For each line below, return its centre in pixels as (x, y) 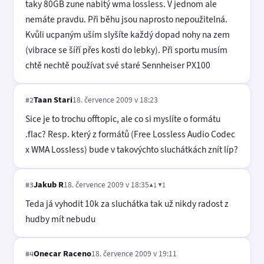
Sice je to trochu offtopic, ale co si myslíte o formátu (123, 119)
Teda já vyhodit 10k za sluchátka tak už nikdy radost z (127, 203)
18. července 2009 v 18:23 (115, 100)
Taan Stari (53, 100)
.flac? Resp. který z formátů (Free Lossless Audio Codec (130, 134)
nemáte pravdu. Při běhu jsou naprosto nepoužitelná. (126, 19)
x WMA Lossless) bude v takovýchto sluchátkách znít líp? (132, 150)
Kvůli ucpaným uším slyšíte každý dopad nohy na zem (128, 34)
